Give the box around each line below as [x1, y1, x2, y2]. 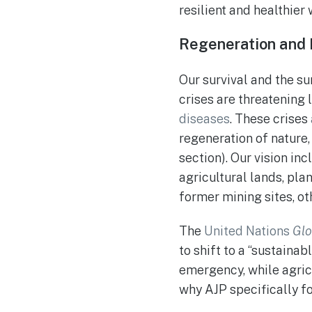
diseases [179, 111, 230, 126]
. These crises [230, 111, 311, 126]
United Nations [204, 224, 292, 239]
